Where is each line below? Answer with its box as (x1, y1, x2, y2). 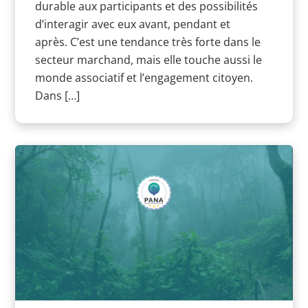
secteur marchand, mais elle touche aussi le (34, 52, 262, 67)
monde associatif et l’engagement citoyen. (34, 69, 253, 85)
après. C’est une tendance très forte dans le (34, 34, 261, 49)
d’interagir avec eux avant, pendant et (34, 16, 230, 32)
